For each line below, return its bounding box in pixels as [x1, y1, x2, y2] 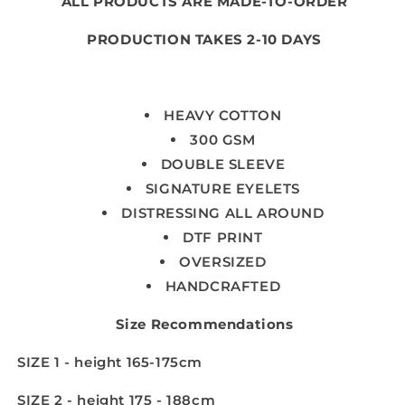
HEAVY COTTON [164, 107, 282, 125]
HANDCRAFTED [165, 278, 281, 296]
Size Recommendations [115, 316, 294, 334]
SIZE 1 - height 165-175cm [17, 353, 202, 372]
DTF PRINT [183, 229, 263, 247]
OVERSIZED [179, 253, 267, 271]
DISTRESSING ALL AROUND [121, 204, 325, 222]
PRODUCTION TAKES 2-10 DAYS [87, 31, 322, 49]
